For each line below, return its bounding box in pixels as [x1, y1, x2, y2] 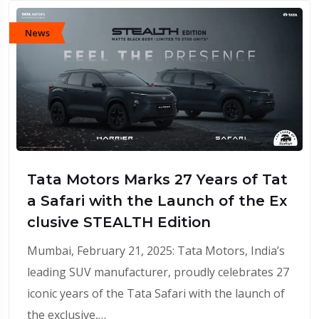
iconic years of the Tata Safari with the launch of [27, 286, 285, 302]
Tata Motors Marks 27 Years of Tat [27, 171, 288, 189]
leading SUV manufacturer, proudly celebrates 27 [27, 264, 289, 281]
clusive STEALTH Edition [27, 214, 211, 231]
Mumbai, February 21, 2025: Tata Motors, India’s [27, 243, 285, 259]
